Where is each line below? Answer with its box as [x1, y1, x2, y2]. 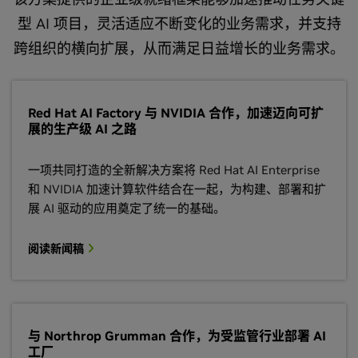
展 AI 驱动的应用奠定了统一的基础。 [28, 201, 225, 216]
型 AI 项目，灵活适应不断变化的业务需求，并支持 [17, 14, 341, 33]
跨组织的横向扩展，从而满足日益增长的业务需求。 [14, 39, 344, 58]
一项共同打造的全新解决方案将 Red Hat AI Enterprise [28, 162, 320, 177]
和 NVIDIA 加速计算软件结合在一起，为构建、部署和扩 [28, 181, 326, 197]
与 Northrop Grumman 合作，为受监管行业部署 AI [28, 328, 326, 344]
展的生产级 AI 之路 [28, 121, 137, 137]
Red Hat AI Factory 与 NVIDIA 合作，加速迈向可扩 [28, 105, 324, 121]
